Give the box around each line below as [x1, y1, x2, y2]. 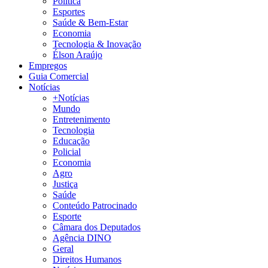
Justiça [53, 179, 78, 190]
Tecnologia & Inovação [53, 39, 141, 50]
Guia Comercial [29, 71, 89, 82]
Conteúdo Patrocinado [53, 200, 137, 211]
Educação [53, 136, 90, 147]
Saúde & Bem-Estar [53, 17, 128, 28]
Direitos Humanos [53, 254, 121, 265]
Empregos [29, 60, 67, 71]
